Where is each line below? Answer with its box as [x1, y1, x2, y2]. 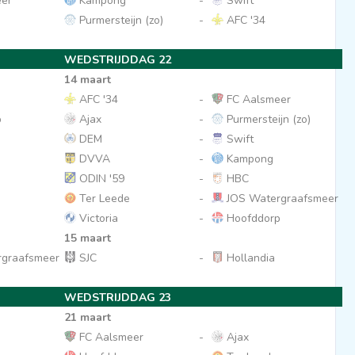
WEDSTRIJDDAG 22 [63, 52, 171, 67]
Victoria [75, 211, 118, 226]
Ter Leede [75, 191, 130, 206]
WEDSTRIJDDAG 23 [63, 290, 171, 305]
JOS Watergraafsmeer [223, 191, 338, 206]
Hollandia [223, 250, 275, 265]
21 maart [63, 310, 111, 325]
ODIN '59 [75, 171, 124, 186]
